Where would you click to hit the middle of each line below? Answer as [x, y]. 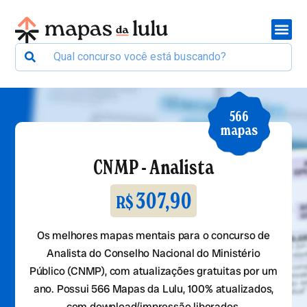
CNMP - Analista [153, 167]
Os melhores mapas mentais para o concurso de [153, 236]
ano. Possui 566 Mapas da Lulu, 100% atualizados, [153, 289]
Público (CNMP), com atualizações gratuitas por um [153, 271]
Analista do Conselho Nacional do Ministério [153, 254]
